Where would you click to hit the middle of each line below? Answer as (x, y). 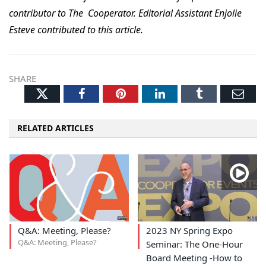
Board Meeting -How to (194, 258)
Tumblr (219, 93)
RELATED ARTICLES (56, 128)
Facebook (107, 93)
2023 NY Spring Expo (189, 231)
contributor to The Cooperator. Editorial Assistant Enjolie (125, 13)
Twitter (67, 93)
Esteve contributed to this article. (77, 30)
